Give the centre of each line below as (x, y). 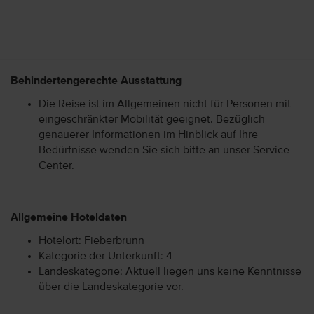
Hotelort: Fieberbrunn (91, 241)
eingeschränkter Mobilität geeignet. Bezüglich (152, 120)
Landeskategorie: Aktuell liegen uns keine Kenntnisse (170, 272)
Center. (56, 166)
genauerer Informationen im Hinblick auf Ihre (148, 135)
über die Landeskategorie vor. (111, 287)
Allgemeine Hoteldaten (69, 218)
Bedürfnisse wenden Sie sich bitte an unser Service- (166, 150)
